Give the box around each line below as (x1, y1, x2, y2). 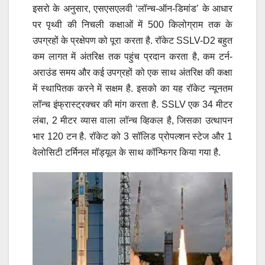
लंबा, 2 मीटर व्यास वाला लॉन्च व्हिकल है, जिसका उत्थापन (33, 115, 232, 125)
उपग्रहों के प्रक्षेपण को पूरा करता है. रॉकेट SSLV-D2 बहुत (33, 35, 232, 46)
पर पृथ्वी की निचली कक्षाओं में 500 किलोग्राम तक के (33, 19, 232, 30)
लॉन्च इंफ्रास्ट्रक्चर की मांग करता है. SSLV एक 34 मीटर (33, 99, 232, 109)
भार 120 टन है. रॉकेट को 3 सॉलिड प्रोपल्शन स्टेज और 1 (33, 131, 232, 141)
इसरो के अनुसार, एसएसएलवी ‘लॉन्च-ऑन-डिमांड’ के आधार (33, 3, 232, 14)
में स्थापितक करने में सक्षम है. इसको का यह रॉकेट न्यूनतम (33, 83, 232, 93)
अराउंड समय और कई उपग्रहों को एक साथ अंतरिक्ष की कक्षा (33, 67, 232, 77)
